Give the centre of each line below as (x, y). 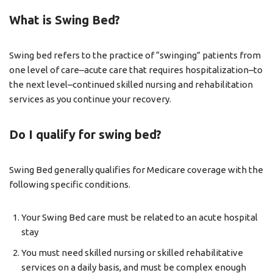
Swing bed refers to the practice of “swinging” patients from (135, 55)
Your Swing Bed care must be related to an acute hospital (140, 217)
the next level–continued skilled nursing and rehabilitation (131, 84)
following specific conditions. (70, 184)
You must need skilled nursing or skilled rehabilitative (132, 253)
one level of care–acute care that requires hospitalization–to (136, 70)
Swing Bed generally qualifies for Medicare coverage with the (136, 170)
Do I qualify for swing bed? (85, 134)
